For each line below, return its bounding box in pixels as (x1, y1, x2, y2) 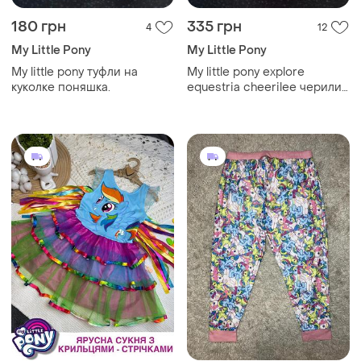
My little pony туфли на (11, 64, 138, 81)
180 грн (11, 18, 66, 37)
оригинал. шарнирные (187, 95, 314, 111)
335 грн (187, 18, 242, 37)
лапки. (187, 110, 222, 127)
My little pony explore (187, 64, 305, 81)
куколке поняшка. (11, 80, 110, 96)
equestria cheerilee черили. (187, 80, 344, 96)
